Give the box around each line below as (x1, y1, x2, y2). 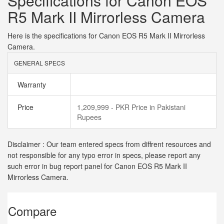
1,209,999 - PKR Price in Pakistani (77, 102, 185, 112)
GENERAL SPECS (14, 58, 65, 67)
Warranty (15, 79, 46, 89)
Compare (8, 202, 56, 219)
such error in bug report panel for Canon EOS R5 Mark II (7, 161, 187, 171)
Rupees (77, 112, 101, 122)
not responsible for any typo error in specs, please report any (7, 150, 200, 160)
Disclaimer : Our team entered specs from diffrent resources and (7, 139, 211, 149)
